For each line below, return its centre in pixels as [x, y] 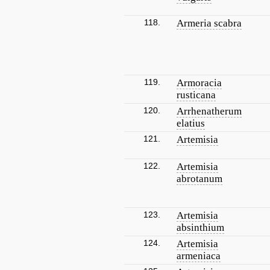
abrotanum [199, 179]
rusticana [196, 95]
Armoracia [199, 83]
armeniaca [199, 256]
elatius [191, 123]
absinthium [200, 228]
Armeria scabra [209, 23]
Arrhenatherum [209, 111]
